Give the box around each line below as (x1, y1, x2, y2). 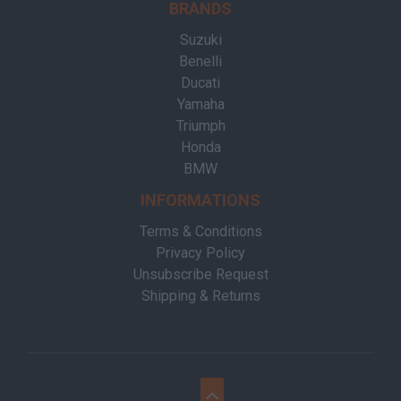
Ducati (181, 74, 220, 91)
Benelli (179, 53, 222, 70)
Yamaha (176, 96, 225, 113)
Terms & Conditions (139, 223, 262, 240)
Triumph (175, 117, 226, 134)
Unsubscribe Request (132, 266, 269, 283)
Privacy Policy (156, 244, 245, 261)
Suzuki (179, 31, 222, 48)
